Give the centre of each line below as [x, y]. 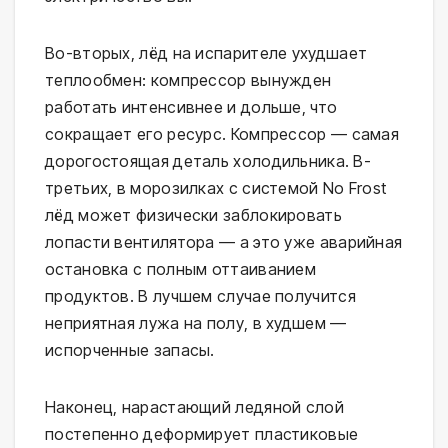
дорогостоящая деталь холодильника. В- [208, 161]
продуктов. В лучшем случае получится [200, 296]
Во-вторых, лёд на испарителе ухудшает [206, 53]
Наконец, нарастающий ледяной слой [194, 407]
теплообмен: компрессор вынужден [188, 80]
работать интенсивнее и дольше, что [191, 107]
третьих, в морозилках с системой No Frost [216, 188]
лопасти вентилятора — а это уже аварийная [224, 242]
